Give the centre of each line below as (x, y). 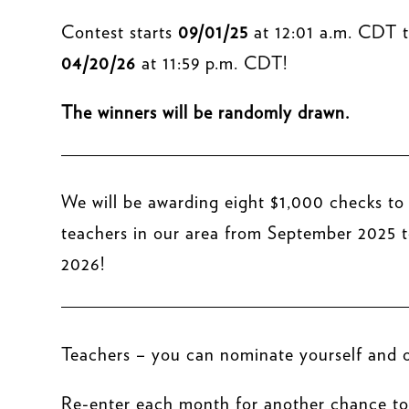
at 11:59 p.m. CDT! (212, 63)
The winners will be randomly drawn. (206, 113)
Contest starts (120, 32)
